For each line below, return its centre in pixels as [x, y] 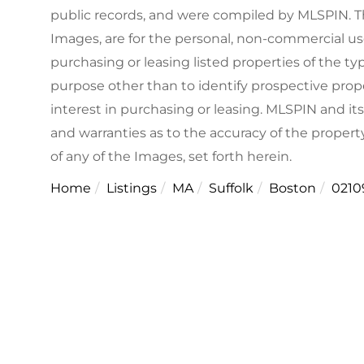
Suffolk [231, 188]
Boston [292, 188]
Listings [132, 188]
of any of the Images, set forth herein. [171, 157]
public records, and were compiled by [172, 15]
